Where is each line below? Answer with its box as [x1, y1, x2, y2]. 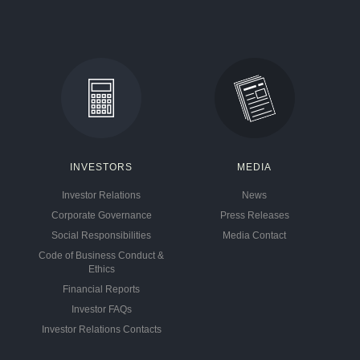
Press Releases [219, 210, 289, 221]
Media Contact [223, 230, 287, 241]
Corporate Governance [51, 210, 152, 221]
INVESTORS [70, 162, 133, 173]
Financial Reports [63, 284, 141, 295]
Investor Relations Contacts [41, 324, 162, 335]
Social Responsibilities [51, 230, 152, 241]
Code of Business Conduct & [39, 250, 165, 261]
